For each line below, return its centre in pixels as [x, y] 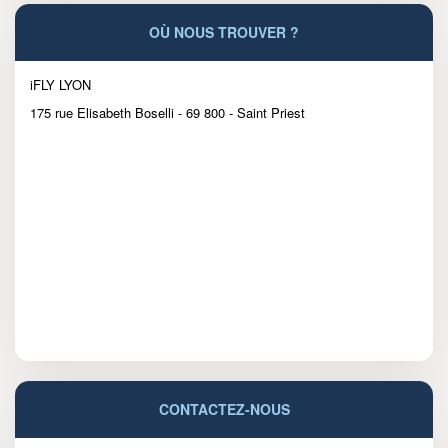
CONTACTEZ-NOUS [224, 408]
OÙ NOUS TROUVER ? [224, 31]
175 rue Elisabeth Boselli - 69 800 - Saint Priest [167, 112]
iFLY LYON [60, 84]
